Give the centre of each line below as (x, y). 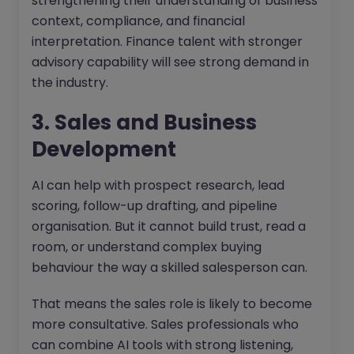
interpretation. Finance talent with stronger (167, 42)
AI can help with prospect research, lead (158, 186)
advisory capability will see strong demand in (170, 62)
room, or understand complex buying (147, 247)
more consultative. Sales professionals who (165, 325)
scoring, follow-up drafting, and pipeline (154, 206)
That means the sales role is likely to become (172, 304)
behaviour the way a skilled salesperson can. (169, 268)
